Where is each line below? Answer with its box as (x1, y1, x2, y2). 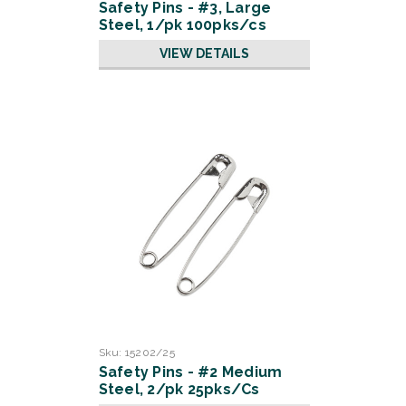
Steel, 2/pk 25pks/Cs (98, 381, 260, 398)
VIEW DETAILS (159, 46, 249, 61)
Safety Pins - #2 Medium (98, 363, 283, 381)
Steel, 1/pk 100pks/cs (98, 16, 266, 34)
